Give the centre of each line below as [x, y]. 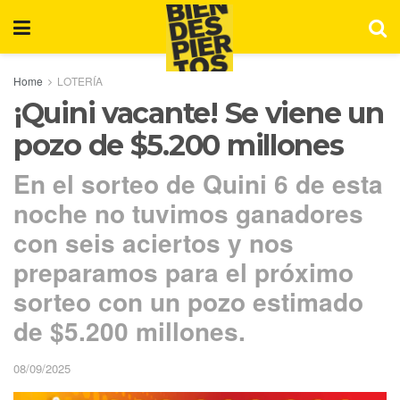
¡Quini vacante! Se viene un [199, 113]
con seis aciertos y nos [154, 242]
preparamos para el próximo [183, 271]
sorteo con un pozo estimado [188, 301]
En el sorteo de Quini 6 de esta [198, 183]
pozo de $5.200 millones [179, 145]
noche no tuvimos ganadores [188, 212]
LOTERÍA [80, 81]
